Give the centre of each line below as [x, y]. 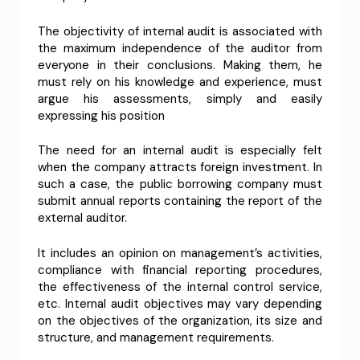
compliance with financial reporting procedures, [180, 270]
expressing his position [102, 115]
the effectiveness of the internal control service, [180, 286]
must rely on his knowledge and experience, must [180, 82]
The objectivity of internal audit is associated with [180, 31]
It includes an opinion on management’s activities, [180, 253]
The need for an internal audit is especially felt [180, 151]
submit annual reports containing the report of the [180, 201]
